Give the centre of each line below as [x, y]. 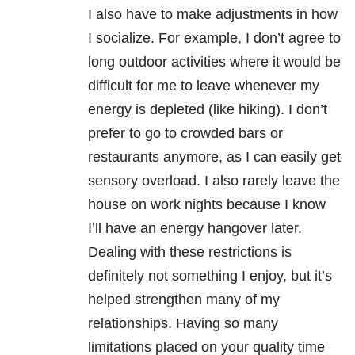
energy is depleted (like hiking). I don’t [208, 110]
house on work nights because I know [207, 205]
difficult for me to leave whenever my [204, 86]
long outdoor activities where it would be [214, 62]
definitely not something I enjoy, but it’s [210, 276]
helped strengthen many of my [184, 300]
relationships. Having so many [183, 324]
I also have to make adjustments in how [213, 15]
